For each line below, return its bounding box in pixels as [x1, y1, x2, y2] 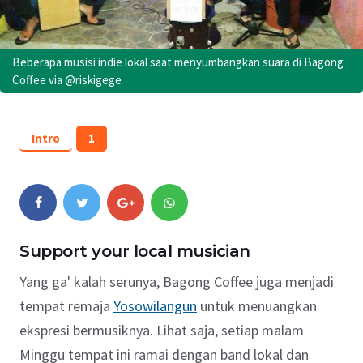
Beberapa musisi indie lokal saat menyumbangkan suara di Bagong [12, 54, 344, 70]
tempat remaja [19, 297, 113, 316]
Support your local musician [19, 241, 250, 262]
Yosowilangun [113, 297, 197, 316]
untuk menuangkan [197, 297, 317, 316]
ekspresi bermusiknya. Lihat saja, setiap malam [19, 321, 304, 340]
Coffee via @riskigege [12, 72, 122, 88]
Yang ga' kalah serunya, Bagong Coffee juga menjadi [19, 272, 334, 292]
